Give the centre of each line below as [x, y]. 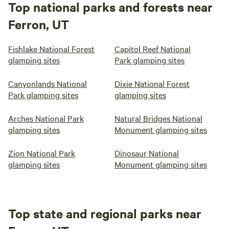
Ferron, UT [39, 24]
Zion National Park [42, 153]
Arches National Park [46, 118]
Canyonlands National [48, 83]
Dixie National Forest [152, 83]
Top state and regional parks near [105, 213]
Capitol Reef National [153, 49]
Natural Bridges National [158, 118]
